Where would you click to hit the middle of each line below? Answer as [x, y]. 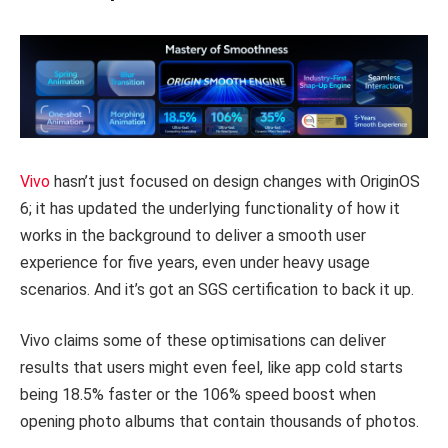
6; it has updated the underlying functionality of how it [210, 208]
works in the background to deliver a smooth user [193, 235]
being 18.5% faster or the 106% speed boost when [198, 395]
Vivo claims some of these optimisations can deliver [203, 341]
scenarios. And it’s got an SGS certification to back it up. [217, 289]
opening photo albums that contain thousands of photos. [219, 422]
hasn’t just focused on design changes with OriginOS [235, 181]
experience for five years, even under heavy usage [195, 262]
